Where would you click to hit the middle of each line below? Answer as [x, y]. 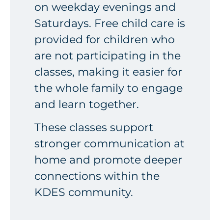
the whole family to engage [109, 88]
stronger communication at [110, 144]
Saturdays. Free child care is [110, 23]
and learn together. [87, 104]
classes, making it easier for [108, 72]
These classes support [94, 128]
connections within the [97, 176]
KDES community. [84, 192]
